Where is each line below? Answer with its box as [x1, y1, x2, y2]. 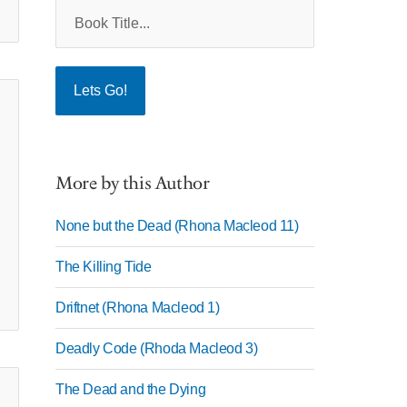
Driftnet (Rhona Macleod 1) [55, 300, 220, 315]
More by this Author [55, 171, 210, 196]
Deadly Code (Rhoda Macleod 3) [55, 341, 258, 356]
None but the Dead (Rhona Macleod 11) [55, 218, 299, 233]
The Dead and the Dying [55, 382, 206, 397]
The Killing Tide [55, 259, 152, 274]
